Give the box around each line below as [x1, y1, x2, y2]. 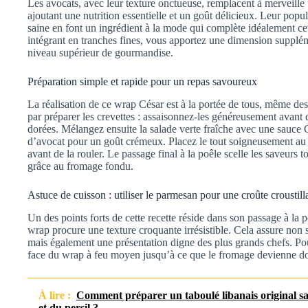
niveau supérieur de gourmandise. [27, 47, 173, 59]
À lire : [38, 289, 71, 301]
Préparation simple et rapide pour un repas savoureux [27, 76, 257, 88]
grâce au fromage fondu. [27, 160, 133, 173]
